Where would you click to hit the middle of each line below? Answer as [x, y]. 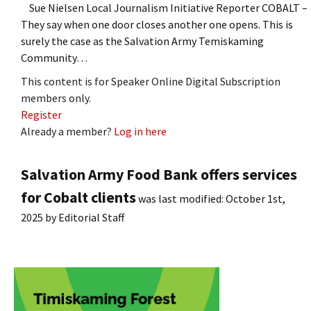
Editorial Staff [91, 217]
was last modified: [181, 198]
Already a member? [67, 131]
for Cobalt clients [78, 197]
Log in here [140, 131]
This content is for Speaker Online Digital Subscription [151, 81]
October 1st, [255, 198]
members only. [56, 98]
